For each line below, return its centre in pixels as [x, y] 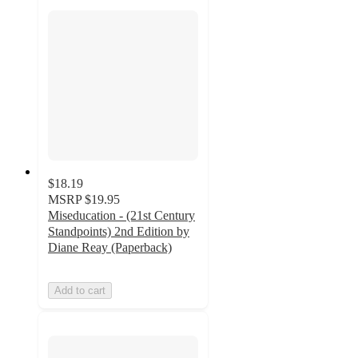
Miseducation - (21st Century [121, 215]
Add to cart [80, 290]
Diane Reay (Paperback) [110, 247]
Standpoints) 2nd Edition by [119, 231]
